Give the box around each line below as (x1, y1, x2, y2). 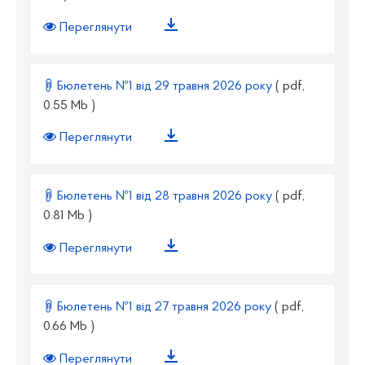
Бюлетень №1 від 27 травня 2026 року (54, 300, 275, 314)
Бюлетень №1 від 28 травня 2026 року (54, 190, 275, 204)
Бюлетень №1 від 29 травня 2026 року (54, 79, 275, 93)
